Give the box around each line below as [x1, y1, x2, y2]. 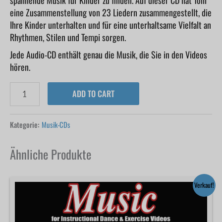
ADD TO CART [72, 87, 114, 100]
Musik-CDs [42, 119, 70, 130]
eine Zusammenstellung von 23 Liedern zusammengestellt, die [10, 5, 212, 19]
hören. [10, 60, 30, 73]
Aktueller [129, 175, 153, 187]
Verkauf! [194, 179, 214, 190]
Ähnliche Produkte [10, 145, 91, 164]
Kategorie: [10, 119, 42, 130]
